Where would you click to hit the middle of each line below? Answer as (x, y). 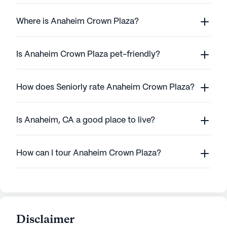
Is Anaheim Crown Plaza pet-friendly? (88, 55)
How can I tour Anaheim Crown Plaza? (89, 154)
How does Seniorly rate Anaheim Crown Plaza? (105, 88)
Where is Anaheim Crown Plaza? (78, 22)
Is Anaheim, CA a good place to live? (86, 121)
